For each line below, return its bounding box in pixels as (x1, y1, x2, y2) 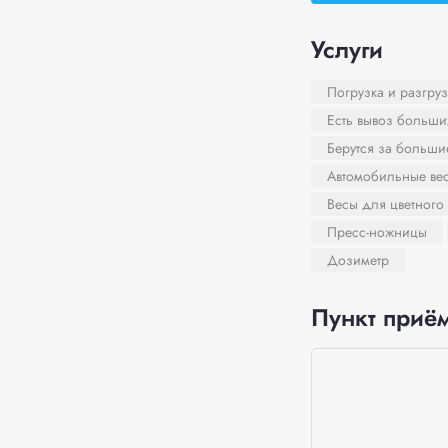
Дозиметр (326, 250, 389, 270)
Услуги (310, 32, 383, 67)
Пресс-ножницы (326, 222, 427, 242)
